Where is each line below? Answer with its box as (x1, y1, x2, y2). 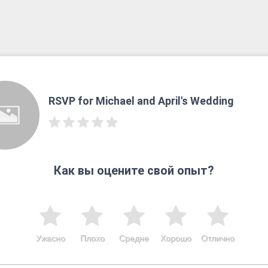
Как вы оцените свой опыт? (54, 163, 214, 178)
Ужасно (35, 233, 65, 243)
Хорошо (160, 233, 191, 243)
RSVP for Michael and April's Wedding (48, 95, 234, 108)
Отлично (201, 233, 234, 243)
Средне (119, 233, 149, 243)
